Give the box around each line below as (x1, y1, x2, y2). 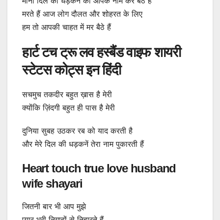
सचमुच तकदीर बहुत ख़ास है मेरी (22, 89, 112, 100)
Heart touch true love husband (22, 162, 176, 175)
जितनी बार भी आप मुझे (22, 201, 86, 212)
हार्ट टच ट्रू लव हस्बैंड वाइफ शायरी (22, 45, 181, 60)
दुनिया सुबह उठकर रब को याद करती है (22, 126, 133, 136)
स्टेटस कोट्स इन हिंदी (22, 62, 121, 78)
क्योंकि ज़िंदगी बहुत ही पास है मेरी (22, 103, 115, 113)
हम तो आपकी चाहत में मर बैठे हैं (22, 22, 111, 32)
